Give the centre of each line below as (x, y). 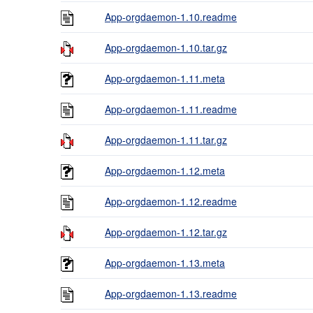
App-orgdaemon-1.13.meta (165, 263)
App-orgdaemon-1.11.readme (171, 109)
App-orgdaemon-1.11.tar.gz (166, 140)
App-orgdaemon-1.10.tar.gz (166, 48)
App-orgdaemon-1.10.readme (171, 17)
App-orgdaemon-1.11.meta (165, 78)
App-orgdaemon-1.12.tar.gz (166, 232)
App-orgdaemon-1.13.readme (171, 293)
